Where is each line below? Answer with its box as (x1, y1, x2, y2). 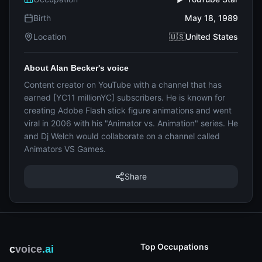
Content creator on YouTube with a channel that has (24, 80, 222, 89)
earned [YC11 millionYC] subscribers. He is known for (24, 92, 225, 102)
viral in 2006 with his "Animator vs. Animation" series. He (24, 118, 238, 128)
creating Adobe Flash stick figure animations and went (24, 105, 232, 115)
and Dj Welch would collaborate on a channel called (24, 131, 220, 141)
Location (33, 32, 66, 42)
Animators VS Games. (24, 144, 106, 154)
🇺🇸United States (169, 32, 238, 42)
